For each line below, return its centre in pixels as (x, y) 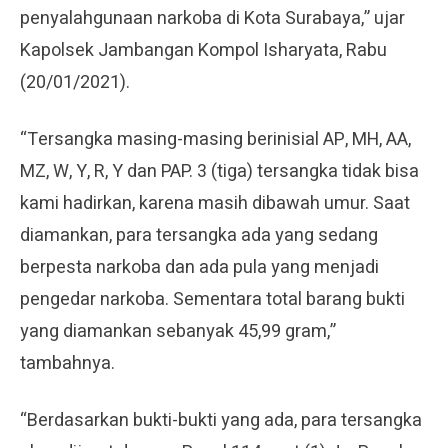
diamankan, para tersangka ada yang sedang (199, 235)
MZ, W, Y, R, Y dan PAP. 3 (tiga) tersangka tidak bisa (219, 171)
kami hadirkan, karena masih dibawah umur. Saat (215, 203)
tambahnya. (67, 363)
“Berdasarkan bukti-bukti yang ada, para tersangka (221, 420)
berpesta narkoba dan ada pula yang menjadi (199, 267)
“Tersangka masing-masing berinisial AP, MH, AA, (215, 139)
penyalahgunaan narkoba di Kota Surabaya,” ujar (212, 18)
